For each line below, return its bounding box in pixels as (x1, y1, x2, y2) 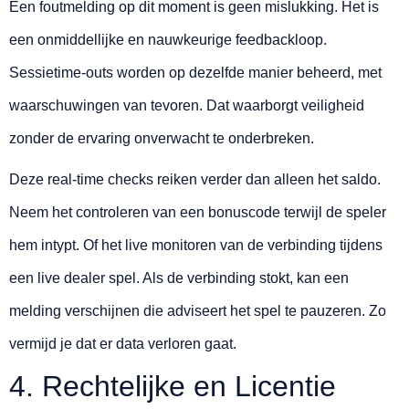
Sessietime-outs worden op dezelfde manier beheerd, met (9, 65, 382, 81)
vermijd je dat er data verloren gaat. (9, 336, 236, 352)
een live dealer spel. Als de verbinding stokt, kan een (9, 270, 349, 287)
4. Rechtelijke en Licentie (9, 370, 336, 404)
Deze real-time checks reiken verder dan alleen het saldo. (9, 172, 381, 188)
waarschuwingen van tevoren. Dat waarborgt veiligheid (9, 98, 364, 114)
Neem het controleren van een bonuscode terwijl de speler (9, 204, 386, 221)
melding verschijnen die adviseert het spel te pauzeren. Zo (9, 303, 386, 320)
